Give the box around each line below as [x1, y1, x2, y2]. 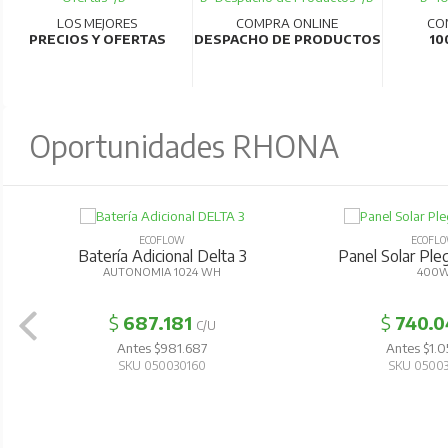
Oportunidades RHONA [29, 127, 340, 165]
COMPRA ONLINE [236, 15, 339, 31]
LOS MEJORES [57, 15, 138, 31]
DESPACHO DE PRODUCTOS [193, 31, 381, 47]
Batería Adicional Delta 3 [77, 246, 247, 266]
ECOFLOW [138, 234, 185, 246]
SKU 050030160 [118, 358, 206, 373]
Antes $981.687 [116, 340, 207, 356]
